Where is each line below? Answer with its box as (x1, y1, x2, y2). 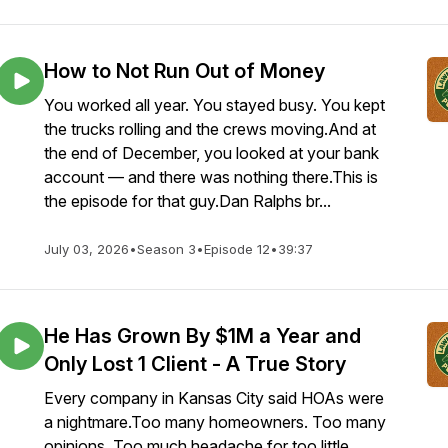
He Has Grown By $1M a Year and (44, 324, 361, 348)
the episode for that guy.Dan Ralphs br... (44, 191, 331, 211)
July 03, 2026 (44, 241, 129, 257)
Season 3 (137, 241, 196, 257)
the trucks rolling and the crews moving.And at (44, 119, 376, 139)
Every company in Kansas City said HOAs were (44, 388, 384, 408)
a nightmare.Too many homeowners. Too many (44, 412, 386, 432)
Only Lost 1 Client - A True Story (44, 352, 346, 376)
